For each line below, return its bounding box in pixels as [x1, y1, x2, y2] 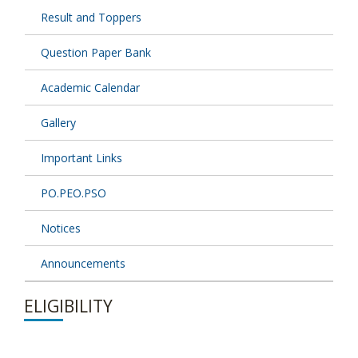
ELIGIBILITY [24, 295, 113, 318]
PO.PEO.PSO [41, 185, 106, 201]
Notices [41, 221, 81, 237]
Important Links [41, 150, 122, 166]
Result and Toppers [41, 10, 141, 26]
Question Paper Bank [41, 45, 151, 61]
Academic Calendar [41, 80, 140, 96]
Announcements [41, 256, 125, 272]
